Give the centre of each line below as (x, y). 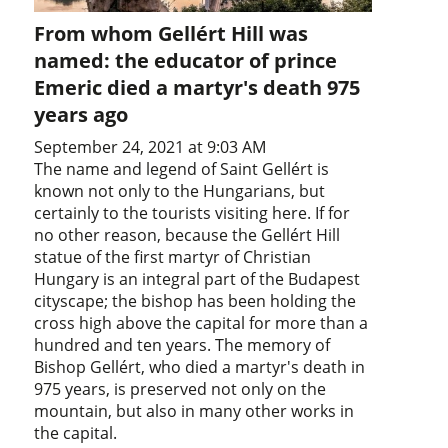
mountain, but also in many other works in (194, 410)
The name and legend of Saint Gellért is (182, 168)
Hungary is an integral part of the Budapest (197, 278)
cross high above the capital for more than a (201, 322)
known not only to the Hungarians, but (180, 190)
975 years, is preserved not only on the (180, 388)
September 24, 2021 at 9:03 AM (150, 146)
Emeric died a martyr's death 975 (197, 87)
